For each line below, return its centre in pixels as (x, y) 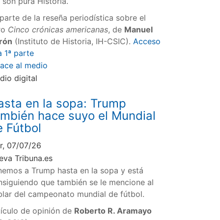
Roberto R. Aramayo (113, 210)
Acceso (147, 41)
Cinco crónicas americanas (58, 30)
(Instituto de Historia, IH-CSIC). (73, 41)
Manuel (139, 30)
